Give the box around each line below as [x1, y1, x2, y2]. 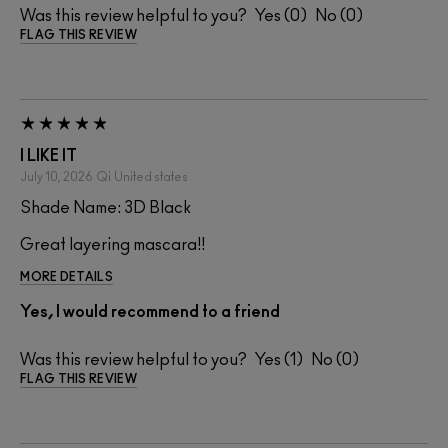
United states [114, 170, 188, 183]
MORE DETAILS [20, 270, 113, 283]
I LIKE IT [20, 147, 77, 164]
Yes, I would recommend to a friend [20, 303, 280, 320]
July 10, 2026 [20, 170, 93, 183]
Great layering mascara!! [20, 236, 205, 253]
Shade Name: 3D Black [20, 199, 191, 216]
